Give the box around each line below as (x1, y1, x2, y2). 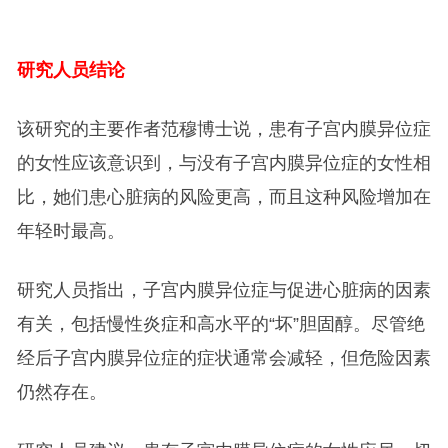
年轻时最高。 (16, 220, 125, 241)
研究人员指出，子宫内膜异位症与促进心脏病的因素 (16, 279, 431, 300)
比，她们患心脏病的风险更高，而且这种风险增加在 (16, 186, 431, 207)
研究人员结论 (16, 59, 125, 80)
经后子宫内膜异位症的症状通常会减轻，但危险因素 (16, 347, 431, 368)
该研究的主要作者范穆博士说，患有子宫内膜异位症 (16, 118, 431, 139)
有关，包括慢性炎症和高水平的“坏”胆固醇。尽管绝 (16, 313, 425, 334)
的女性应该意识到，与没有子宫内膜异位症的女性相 (16, 152, 431, 173)
